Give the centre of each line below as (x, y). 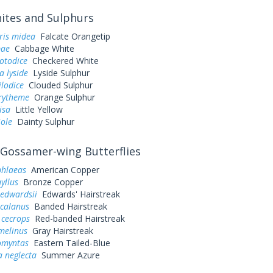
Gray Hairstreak (60, 231)
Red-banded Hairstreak (77, 218)
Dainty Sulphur (43, 122)
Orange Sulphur (62, 97)
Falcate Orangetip (73, 36)
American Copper (62, 170)
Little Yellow (36, 109)
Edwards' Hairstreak (78, 194)
